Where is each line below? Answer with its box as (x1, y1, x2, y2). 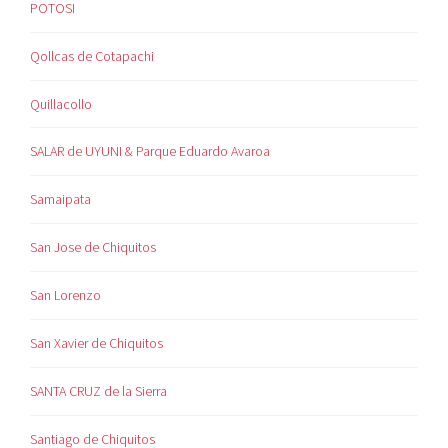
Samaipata (30, 190, 92, 209)
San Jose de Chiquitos (30, 238, 157, 257)
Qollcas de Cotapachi (30, 46, 155, 65)
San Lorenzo (30, 286, 102, 305)
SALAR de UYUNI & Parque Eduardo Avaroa (30, 142, 271, 161)
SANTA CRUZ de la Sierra (30, 382, 168, 401)
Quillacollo (30, 94, 93, 113)
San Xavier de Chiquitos (30, 334, 164, 353)
